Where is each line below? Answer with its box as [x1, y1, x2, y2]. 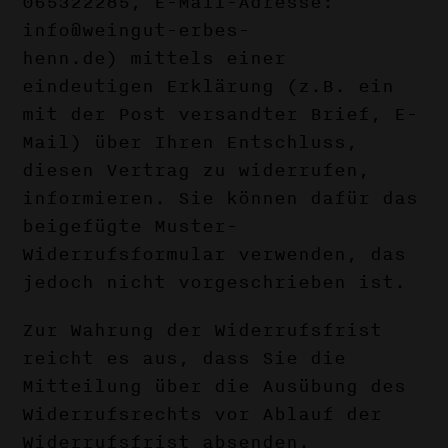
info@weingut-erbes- [22, 16, 251, 44]
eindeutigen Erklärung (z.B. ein [22, 72, 395, 100]
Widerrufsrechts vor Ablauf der [22, 400, 383, 428]
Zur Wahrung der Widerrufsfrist [22, 316, 383, 344]
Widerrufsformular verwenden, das [22, 240, 407, 268]
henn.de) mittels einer [22, 44, 287, 72]
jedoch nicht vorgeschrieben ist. [22, 268, 407, 296]
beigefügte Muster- [22, 212, 239, 240]
